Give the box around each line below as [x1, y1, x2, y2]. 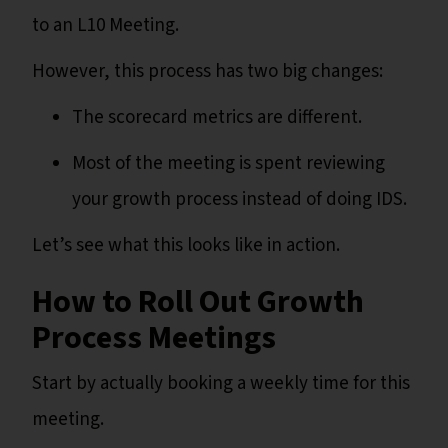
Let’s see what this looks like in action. [32, 232, 340, 260]
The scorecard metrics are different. [72, 104, 366, 132]
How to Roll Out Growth [32, 279, 364, 326]
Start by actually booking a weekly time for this [32, 370, 410, 398]
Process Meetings [32, 315, 276, 362]
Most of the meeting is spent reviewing [72, 150, 385, 178]
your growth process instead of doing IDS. [72, 186, 411, 214]
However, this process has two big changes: [32, 58, 383, 86]
